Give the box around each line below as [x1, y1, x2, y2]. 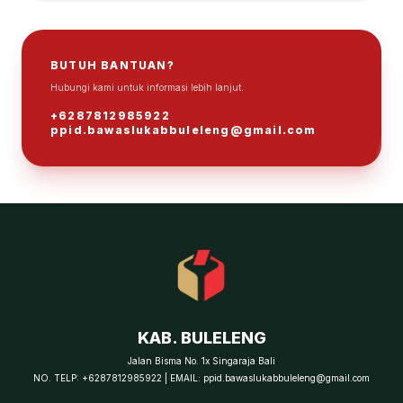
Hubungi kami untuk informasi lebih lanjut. [50, 81, 244, 93]
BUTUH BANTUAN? [50, 58, 175, 72]
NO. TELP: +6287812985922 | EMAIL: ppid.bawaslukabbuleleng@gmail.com [33, 372, 370, 383]
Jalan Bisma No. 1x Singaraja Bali [128, 354, 275, 366]
